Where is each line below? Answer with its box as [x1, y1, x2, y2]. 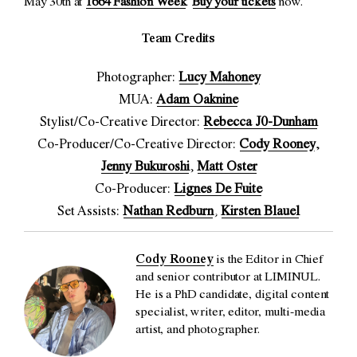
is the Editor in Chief [213, 254, 323, 268]
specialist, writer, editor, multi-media [135, 307, 326, 320]
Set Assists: [57, 206, 123, 220]
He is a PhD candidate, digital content [135, 289, 330, 303]
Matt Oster [196, 161, 257, 175]
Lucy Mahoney [178, 72, 261, 86]
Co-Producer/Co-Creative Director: [37, 139, 239, 153]
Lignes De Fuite [174, 183, 262, 198]
